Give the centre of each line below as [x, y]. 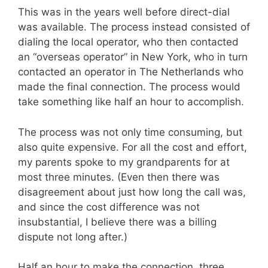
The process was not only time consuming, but [130, 132]
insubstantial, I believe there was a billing [117, 222]
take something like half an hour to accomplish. [131, 102]
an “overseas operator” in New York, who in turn [133, 57]
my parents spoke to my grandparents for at [124, 162]
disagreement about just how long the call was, [132, 192]
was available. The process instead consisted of [134, 27]
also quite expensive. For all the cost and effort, [133, 147]
